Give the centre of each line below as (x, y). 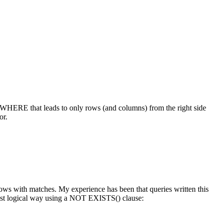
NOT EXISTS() (95, 198)
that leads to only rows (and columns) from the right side (117, 108)
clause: (132, 198)
